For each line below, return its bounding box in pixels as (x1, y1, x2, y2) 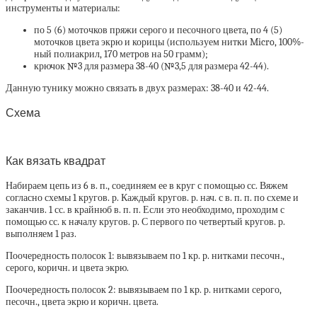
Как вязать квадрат (6, 154, 105, 168)
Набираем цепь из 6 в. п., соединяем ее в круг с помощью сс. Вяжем (6, 179, 288, 192)
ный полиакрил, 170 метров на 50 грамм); (34, 48, 208, 61)
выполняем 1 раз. (6, 227, 76, 240)
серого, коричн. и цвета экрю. (6, 261, 129, 274)
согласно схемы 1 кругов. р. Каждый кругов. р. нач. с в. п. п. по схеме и (6, 191, 299, 204)
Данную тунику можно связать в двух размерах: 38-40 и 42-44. (6, 82, 269, 95)
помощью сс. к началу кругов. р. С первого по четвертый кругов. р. (6, 215, 285, 228)
